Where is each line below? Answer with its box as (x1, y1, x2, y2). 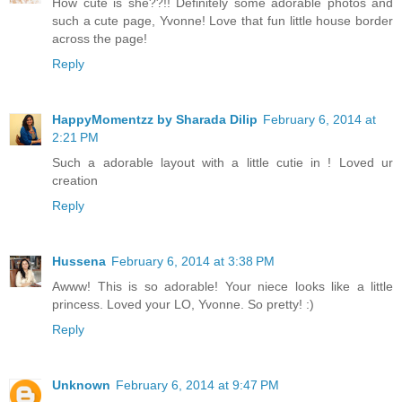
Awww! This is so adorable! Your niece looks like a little (52, 279, 393, 294)
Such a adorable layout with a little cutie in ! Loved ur (52, 155, 393, 170)
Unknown (52, 378, 110, 393)
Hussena (52, 254, 106, 269)
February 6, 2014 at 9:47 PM (116, 378, 279, 393)
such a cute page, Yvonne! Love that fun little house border (52, 13, 393, 29)
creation (52, 173, 98, 188)
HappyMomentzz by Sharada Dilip (52, 112, 258, 127)
